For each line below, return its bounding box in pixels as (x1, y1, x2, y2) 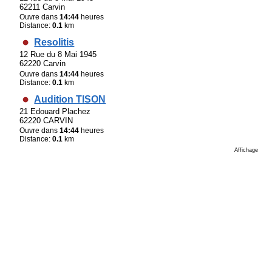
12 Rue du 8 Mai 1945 (19, 50, 97, 59)
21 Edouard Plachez (19, 107, 91, 117)
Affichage (234, 147, 258, 154)
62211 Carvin (19, 2, 66, 12)
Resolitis (34, 37, 75, 48)
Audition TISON (34, 93, 106, 104)
